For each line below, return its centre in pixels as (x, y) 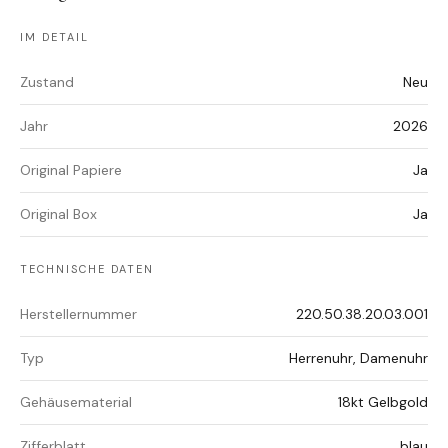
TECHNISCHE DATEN (87, 269)
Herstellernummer (78, 314)
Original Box (58, 214)
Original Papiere (71, 170)
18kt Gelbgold (383, 402)
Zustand (47, 82)
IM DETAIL (54, 37)
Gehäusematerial (76, 402)
